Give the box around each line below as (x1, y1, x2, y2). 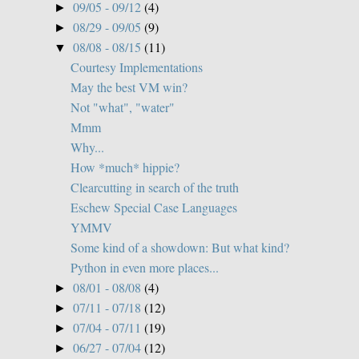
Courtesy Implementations (70, 58, 203, 75)
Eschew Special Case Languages (70, 198, 237, 216)
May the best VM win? (70, 78, 188, 95)
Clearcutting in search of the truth (70, 178, 239, 196)
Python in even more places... (70, 258, 219, 276)
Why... (70, 138, 104, 155)
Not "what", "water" (70, 98, 175, 115)
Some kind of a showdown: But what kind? (70, 238, 289, 256)
